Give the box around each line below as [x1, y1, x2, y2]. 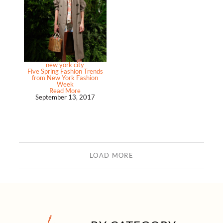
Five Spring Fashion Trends [27, 67, 103, 76]
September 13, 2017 [35, 93, 95, 102]
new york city [46, 61, 85, 69]
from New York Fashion [32, 74, 99, 82]
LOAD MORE [90, 151, 133, 160]
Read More [49, 87, 81, 95]
